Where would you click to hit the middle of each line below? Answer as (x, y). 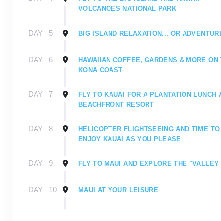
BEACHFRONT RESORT (116, 105)
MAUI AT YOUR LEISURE (118, 190)
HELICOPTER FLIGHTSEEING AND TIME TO (149, 129)
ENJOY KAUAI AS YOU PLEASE (130, 139)
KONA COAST (101, 70)
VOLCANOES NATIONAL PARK (128, 9)
